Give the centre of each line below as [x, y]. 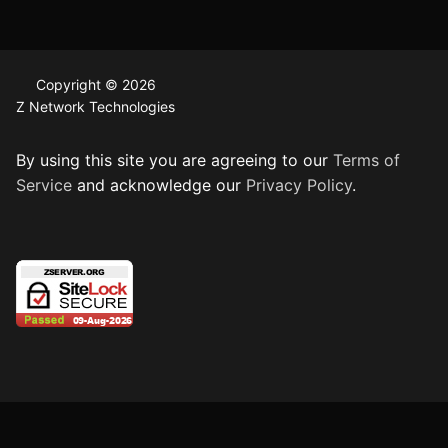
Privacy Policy [299, 184]
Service [44, 184]
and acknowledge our [159, 184]
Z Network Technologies [95, 106]
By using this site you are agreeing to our [174, 159]
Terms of [366, 159]
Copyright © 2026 [95, 84]
